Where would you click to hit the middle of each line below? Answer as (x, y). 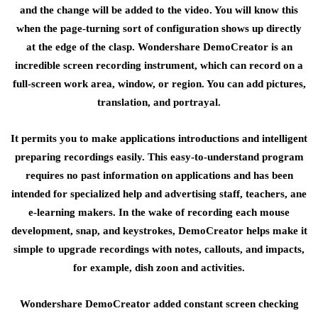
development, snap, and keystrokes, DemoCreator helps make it (159, 231)
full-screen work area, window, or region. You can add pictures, (159, 84)
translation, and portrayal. (159, 102)
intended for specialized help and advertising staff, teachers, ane (159, 194)
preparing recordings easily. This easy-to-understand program (159, 157)
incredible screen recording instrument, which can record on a (159, 65)
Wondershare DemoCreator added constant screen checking (159, 304)
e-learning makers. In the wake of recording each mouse (159, 212)
